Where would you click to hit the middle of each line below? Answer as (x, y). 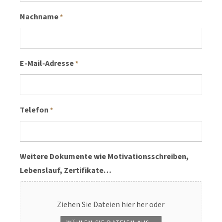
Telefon (34, 110)
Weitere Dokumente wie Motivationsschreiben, (104, 157)
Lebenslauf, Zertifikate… (66, 171)
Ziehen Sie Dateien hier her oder (111, 205)
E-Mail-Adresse (47, 64)
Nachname (39, 17)
